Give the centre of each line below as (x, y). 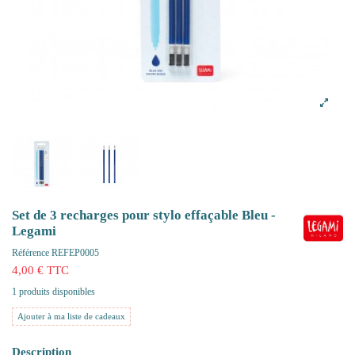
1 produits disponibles (53, 291)
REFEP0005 (75, 253)
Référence (31, 253)
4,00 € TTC (40, 270)
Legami (34, 231)
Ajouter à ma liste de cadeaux (71, 316)
